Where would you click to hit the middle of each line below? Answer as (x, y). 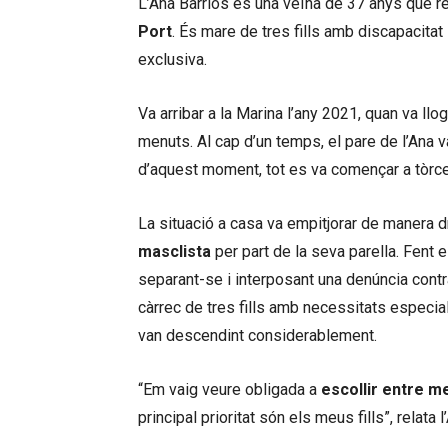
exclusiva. (172, 59)
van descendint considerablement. (257, 335)
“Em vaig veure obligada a (229, 389)
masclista (174, 251)
